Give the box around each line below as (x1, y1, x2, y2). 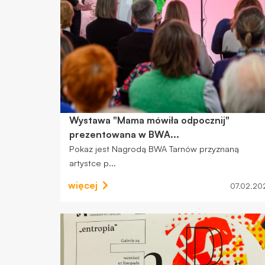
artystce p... (69, 157, 116, 169)
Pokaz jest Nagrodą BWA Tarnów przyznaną (69, 143, 239, 154)
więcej (68, 179, 98, 191)
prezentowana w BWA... (69, 128, 179, 141)
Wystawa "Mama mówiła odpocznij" (69, 114, 230, 127)
